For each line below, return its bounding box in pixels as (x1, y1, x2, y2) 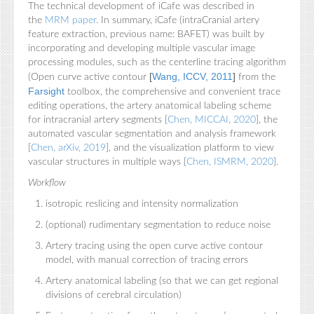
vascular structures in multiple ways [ (28, 157, 186, 167)
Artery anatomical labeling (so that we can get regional (46, 276, 278, 286)
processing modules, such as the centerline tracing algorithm (28, 57, 286, 67)
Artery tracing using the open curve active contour (46, 241, 263, 251)
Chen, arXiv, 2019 (31, 143, 106, 153)
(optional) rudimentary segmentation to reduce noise (46, 220, 271, 230)
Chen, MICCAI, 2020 (168, 115, 256, 125)
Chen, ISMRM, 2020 (186, 157, 273, 167)
